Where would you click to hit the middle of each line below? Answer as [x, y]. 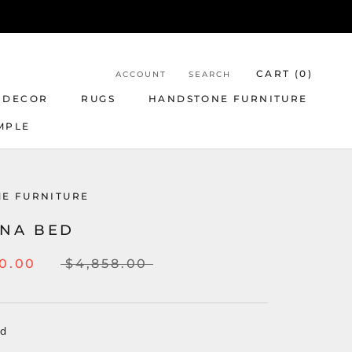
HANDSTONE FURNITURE [228, 99]
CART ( [278, 73]
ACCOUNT [141, 74]
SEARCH [209, 74]
